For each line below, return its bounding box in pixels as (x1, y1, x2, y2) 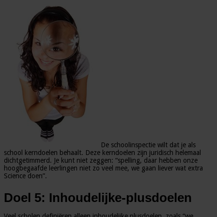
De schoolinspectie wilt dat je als (101, 141, 196, 149)
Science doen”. (4, 172, 47, 180)
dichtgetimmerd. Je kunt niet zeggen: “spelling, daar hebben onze (4, 156, 198, 164)
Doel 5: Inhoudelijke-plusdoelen (4, 190, 192, 205)
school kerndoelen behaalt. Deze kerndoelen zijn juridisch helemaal (4, 149, 201, 156)
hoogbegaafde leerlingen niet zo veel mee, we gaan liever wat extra (4, 164, 203, 172)
